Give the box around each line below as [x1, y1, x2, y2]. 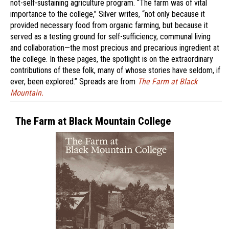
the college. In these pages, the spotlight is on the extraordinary [10, 54, 213, 64]
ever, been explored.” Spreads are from [10, 76, 138, 86]
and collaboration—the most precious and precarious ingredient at [10, 42, 219, 53]
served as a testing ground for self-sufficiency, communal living [10, 31, 211, 41]
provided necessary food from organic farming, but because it [10, 20, 208, 30]
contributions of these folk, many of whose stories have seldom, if [10, 65, 220, 75]
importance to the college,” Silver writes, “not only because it [10, 9, 205, 19]
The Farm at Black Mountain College [15, 114, 171, 127]
